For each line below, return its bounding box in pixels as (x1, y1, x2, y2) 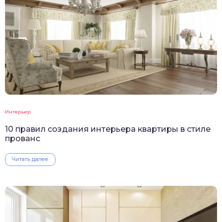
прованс (5, 134, 40, 144)
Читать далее (12, 156, 49, 163)
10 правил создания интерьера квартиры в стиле (5, 124, 211, 134)
